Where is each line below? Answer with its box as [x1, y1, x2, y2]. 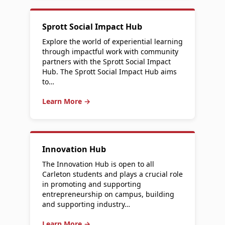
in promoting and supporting [42, 179, 141, 189]
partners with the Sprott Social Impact [42, 57, 171, 66]
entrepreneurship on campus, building [42, 189, 174, 199]
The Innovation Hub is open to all [42, 159, 154, 169]
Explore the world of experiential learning [42, 37, 183, 46]
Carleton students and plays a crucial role [42, 169, 183, 179]
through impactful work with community [42, 47, 178, 56]
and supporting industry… [42, 199, 130, 209]
